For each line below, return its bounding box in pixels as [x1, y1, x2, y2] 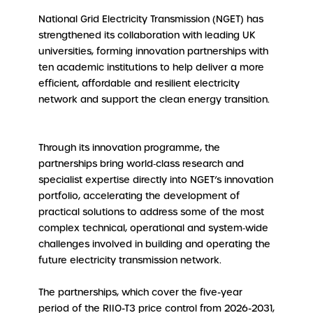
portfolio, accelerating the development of [38, 189, 240, 202]
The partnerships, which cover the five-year [38, 286, 242, 298]
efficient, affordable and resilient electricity [38, 78, 240, 89]
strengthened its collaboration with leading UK [38, 29, 255, 41]
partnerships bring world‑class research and [38, 157, 244, 170]
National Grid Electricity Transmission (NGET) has [38, 13, 263, 25]
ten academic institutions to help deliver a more [38, 61, 264, 73]
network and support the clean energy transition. [38, 94, 270, 105]
